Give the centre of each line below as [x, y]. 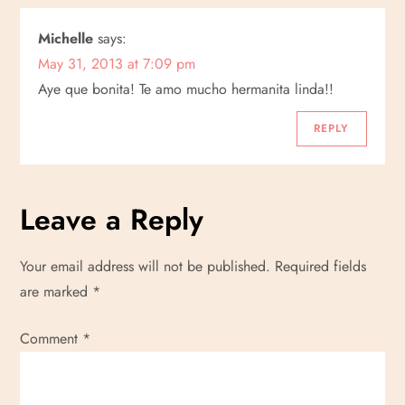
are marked [57, 292]
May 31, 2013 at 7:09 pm [117, 64]
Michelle [66, 38]
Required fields [321, 266]
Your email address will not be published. [146, 266]
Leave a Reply [112, 220]
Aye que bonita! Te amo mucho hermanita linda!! [186, 89]
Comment [52, 339]
